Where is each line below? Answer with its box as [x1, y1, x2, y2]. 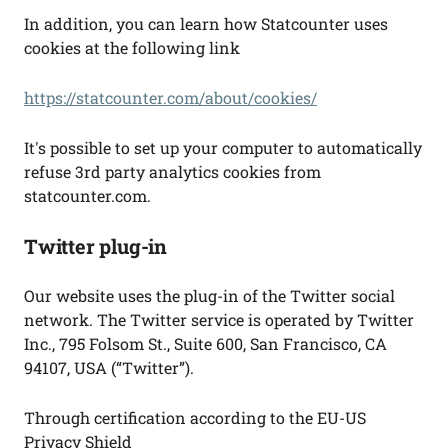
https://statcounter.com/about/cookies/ [24, 87, 317, 108]
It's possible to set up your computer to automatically [24, 137, 422, 158]
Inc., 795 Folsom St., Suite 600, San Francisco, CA [24, 333, 387, 354]
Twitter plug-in [24, 233, 167, 259]
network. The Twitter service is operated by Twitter [24, 309, 414, 330]
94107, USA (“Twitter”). [24, 357, 194, 378]
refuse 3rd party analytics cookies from [24, 161, 321, 182]
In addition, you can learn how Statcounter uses [24, 13, 388, 34]
